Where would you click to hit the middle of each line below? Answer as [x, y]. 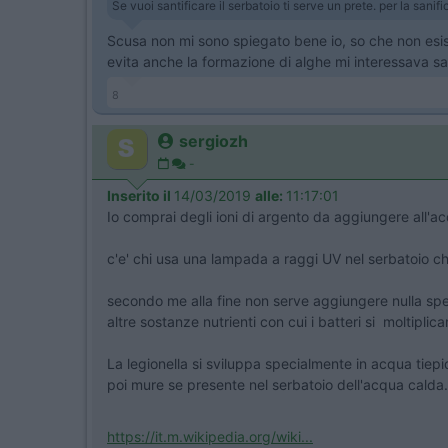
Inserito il [140, 195]
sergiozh [213, 141]
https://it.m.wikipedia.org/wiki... [210, 436]
